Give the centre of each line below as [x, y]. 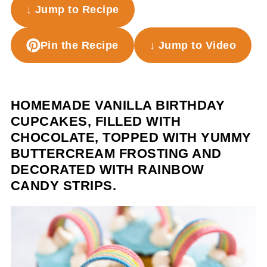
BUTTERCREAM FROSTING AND [116, 153]
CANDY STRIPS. [63, 186]
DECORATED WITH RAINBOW [107, 170]
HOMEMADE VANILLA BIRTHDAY [118, 105]
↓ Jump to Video [193, 45]
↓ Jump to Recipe [72, 10]
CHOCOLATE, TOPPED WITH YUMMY [131, 137]
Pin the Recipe [79, 45]
